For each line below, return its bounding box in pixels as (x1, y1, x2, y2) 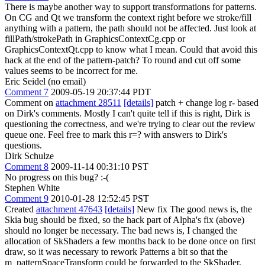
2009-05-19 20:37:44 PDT (51, 86, 151, 97)
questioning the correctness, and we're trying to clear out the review (5, 118, 256, 129)
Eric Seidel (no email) (5, 76, 86, 86)
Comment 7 (5, 86, 49, 97)
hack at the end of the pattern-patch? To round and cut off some (5, 54, 241, 65)
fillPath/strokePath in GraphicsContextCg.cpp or (5, 33, 185, 44)
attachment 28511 (56, 97, 121, 108)
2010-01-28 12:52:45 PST (51, 193, 149, 203)
